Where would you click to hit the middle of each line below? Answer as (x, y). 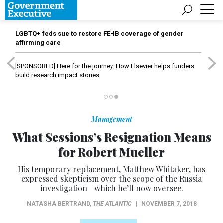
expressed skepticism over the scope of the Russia (111, 178)
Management (111, 119)
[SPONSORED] (35, 66)
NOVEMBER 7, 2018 (169, 204)
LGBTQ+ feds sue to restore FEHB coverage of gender (100, 34)
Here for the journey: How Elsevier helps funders (125, 66)
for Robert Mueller (111, 152)
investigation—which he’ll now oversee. (111, 188)
